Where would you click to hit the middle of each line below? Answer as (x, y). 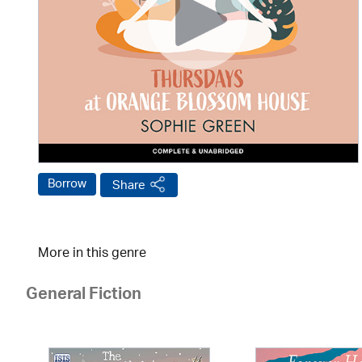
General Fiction (84, 297)
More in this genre (92, 254)
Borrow (67, 184)
